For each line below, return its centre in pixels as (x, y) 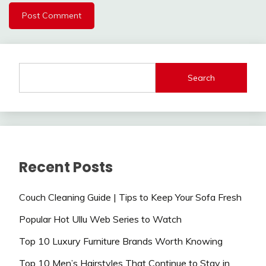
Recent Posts (66, 167)
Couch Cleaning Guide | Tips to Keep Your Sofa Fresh (130, 197)
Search (202, 77)
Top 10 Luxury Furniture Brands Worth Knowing (121, 241)
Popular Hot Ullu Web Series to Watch (100, 219)
